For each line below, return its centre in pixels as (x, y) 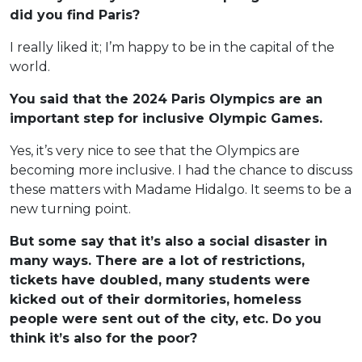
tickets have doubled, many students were (160, 280)
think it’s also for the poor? (103, 338)
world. (32, 66)
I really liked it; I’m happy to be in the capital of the (172, 47)
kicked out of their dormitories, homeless (156, 299)
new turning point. (70, 208)
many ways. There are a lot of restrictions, (157, 260)
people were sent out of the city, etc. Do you (166, 318)
